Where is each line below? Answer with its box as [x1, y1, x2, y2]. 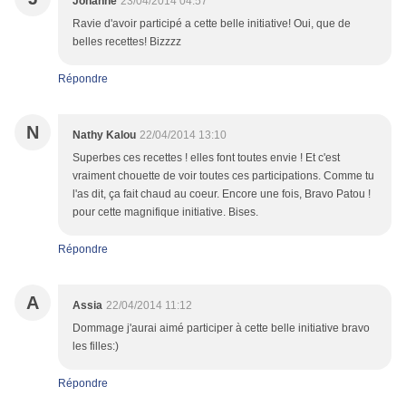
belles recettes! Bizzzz [72, 35, 181, 49]
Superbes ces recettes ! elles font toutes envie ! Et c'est [72, 151, 340, 165]
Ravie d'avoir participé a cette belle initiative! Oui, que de [72, 17, 351, 31]
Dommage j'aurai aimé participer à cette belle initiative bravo [72, 322, 370, 335]
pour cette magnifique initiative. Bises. [72, 206, 258, 219]
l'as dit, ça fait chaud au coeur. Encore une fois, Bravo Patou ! [72, 188, 371, 201]
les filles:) [72, 340, 119, 353]
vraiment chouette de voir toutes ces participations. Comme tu [72, 169, 374, 183]
